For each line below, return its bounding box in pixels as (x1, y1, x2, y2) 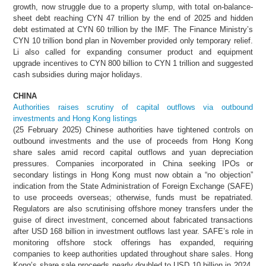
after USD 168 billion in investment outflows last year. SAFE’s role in (13, 226, 253, 236)
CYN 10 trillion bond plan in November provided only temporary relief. (13, 36, 253, 45)
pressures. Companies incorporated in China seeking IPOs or (13, 159, 253, 168)
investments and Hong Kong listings (13, 113, 138, 123)
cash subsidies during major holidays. (13, 70, 143, 79)
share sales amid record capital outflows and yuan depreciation (13, 147, 253, 157)
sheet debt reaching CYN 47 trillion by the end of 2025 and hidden (13, 14, 253, 23)
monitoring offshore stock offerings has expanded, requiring (13, 237, 253, 247)
